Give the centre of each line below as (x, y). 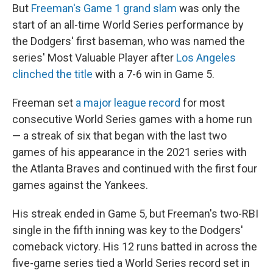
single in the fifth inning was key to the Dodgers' (128, 230)
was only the (208, 8)
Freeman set (44, 103)
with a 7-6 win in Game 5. (154, 74)
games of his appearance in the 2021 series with (129, 152)
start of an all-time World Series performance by (128, 25)
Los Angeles (206, 58)
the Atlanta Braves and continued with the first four (135, 168)
